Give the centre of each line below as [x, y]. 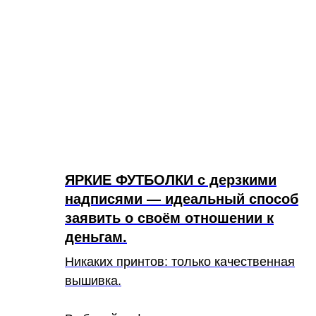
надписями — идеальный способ [182, 199]
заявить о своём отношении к [169, 218]
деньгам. [96, 237]
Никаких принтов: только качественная [180, 262]
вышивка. [93, 281]
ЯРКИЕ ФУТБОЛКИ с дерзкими [171, 180]
